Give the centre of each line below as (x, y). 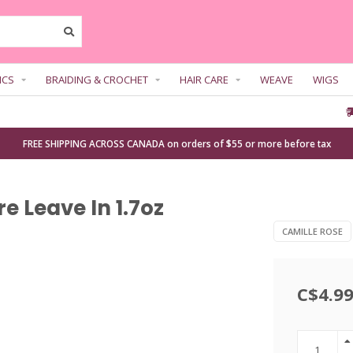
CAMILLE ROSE (312, 231)
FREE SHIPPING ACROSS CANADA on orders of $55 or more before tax (176, 143)
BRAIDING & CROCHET (97, 80)
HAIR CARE (204, 80)
